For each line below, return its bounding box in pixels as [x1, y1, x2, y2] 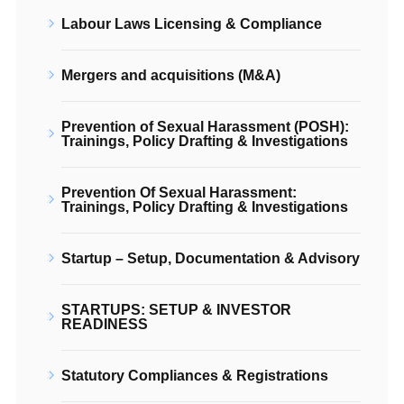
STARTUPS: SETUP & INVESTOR [61, 301, 291, 317]
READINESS [61, 316, 148, 332]
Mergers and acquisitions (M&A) [61, 67, 280, 83]
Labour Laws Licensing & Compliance [61, 15, 322, 32]
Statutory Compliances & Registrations [61, 367, 328, 383]
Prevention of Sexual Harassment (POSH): [61, 118, 349, 134]
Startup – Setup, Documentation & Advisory [61, 250, 360, 266]
